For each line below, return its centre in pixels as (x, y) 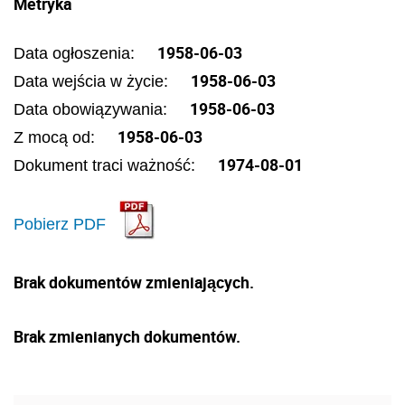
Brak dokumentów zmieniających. (134, 282)
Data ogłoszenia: (76, 53)
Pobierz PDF (60, 224)
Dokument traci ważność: (107, 165)
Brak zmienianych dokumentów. (127, 336)
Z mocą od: (57, 137)
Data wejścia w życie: (93, 81)
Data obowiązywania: (93, 109)
